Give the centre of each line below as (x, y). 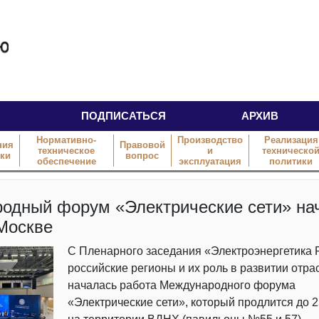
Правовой (142, 145)
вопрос (142, 156)
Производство (210, 140)
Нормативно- (67, 140)
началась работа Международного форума (182, 285)
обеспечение (66, 161)
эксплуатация (210, 161)
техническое (67, 150)
